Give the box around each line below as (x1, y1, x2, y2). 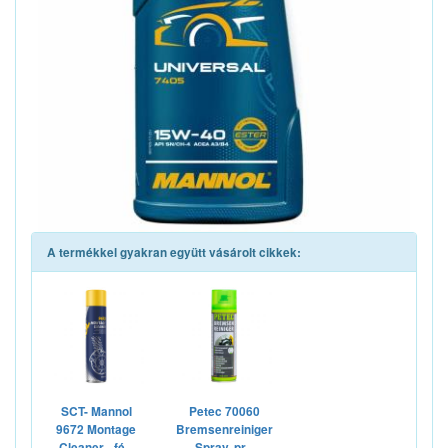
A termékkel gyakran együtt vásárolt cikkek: (47, 244, 301, 262)
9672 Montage (56, 421, 136, 439)
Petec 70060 (188, 403, 260, 421)
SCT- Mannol (60, 403, 132, 421)
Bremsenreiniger (175, 421, 273, 439)
